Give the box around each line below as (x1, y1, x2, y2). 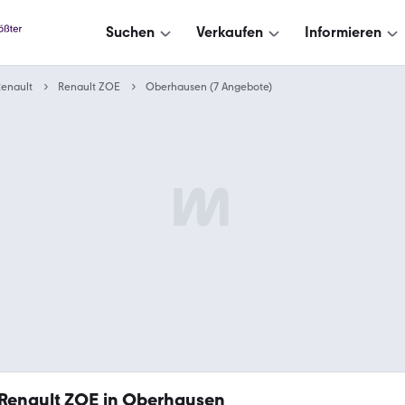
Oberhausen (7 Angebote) (146, 80, 272, 93)
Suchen (106, 24, 155, 41)
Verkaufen (196, 24, 263, 41)
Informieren (305, 24, 381, 41)
